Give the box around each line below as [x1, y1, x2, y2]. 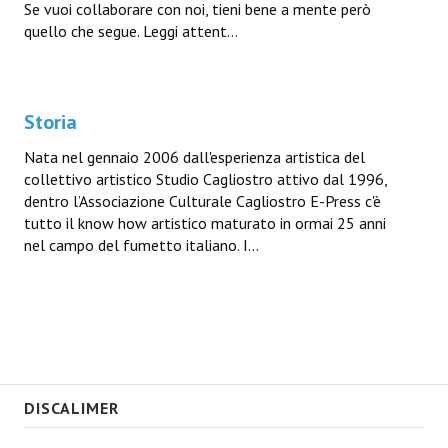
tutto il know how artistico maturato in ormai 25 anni [24, 213, 386, 233]
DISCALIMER [24, 398, 119, 418]
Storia [24, 109, 77, 135]
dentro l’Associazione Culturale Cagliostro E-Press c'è [24, 191, 381, 211]
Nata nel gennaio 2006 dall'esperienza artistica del [24, 147, 365, 167]
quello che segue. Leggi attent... [24, 21, 238, 41]
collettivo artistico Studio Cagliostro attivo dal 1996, [24, 169, 387, 189]
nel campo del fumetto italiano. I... [24, 235, 259, 255]
